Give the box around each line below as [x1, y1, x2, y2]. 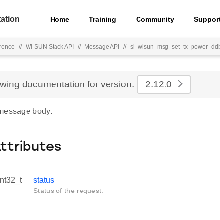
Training [89, 15, 117, 23]
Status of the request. [33, 187, 104, 194]
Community [136, 15, 175, 23]
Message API [84, 43, 119, 50]
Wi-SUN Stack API [26, 43, 74, 50]
